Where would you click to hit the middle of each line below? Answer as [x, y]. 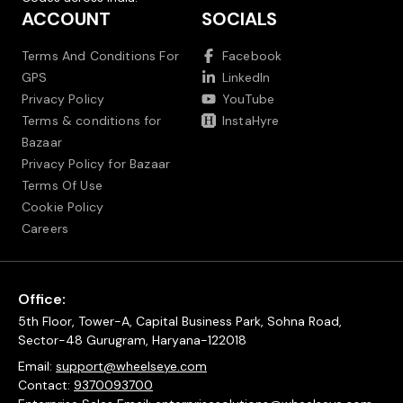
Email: [37, 367]
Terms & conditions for [92, 121]
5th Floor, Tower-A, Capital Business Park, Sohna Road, [180, 322]
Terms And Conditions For [100, 56]
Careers [45, 229]
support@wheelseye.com [131, 367]
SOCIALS [239, 19]
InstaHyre [251, 121]
